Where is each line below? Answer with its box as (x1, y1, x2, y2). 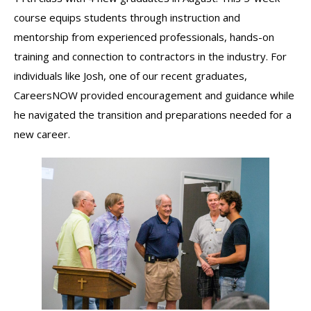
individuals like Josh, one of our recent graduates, (14, 69, 247, 83)
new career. (14, 127, 70, 142)
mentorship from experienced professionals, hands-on (14, 30, 274, 44)
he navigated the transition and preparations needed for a (14, 108, 292, 122)
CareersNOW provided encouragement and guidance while (14, 88, 294, 103)
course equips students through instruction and (14, 10, 240, 25)
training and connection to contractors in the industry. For (14, 49, 287, 64)
